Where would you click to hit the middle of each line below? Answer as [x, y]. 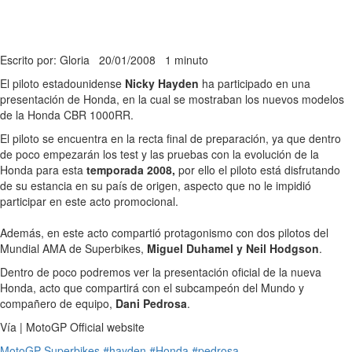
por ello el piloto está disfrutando [258, 169]
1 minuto [187, 59]
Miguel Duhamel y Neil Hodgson [231, 248]
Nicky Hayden [162, 83]
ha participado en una [255, 83]
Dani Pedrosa [151, 303]
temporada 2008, [129, 169]
